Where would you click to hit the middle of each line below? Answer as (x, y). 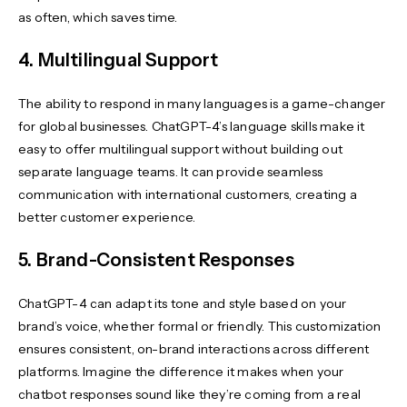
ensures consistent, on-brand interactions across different (194, 349)
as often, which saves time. (99, 18)
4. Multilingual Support (119, 60)
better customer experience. (109, 218)
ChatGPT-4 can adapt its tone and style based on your (183, 304)
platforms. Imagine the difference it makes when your (181, 372)
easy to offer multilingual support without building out (181, 149)
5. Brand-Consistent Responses (156, 260)
